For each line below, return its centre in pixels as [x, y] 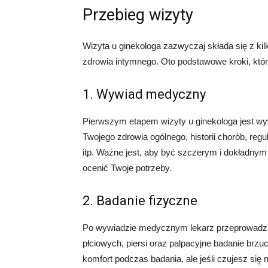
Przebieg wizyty [138, 15]
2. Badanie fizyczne [140, 201]
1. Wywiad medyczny [144, 94]
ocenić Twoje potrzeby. [127, 168]
